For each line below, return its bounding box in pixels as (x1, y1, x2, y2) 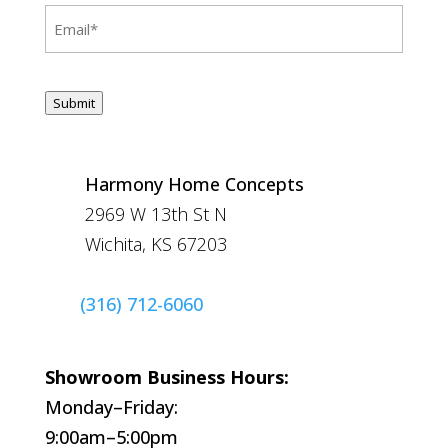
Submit (52, 94, 95, 113)
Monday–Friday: (44, 395, 178, 420)
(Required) (89, 11, 148, 30)
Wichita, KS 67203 (84, 232, 227, 257)
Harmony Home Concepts (84, 172, 304, 197)
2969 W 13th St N (84, 202, 227, 227)
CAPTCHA (43, 72, 121, 95)
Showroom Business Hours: (44, 365, 289, 390)
